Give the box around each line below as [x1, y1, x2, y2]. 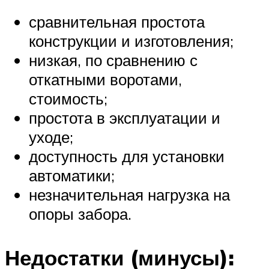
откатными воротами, [29, 69, 182, 89]
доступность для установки [29, 146, 225, 166]
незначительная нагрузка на [29, 184, 230, 204]
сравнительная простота [29, 11, 205, 31]
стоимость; [29, 88, 107, 108]
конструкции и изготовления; [29, 31, 234, 50]
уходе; [29, 127, 73, 147]
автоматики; [29, 165, 115, 185]
